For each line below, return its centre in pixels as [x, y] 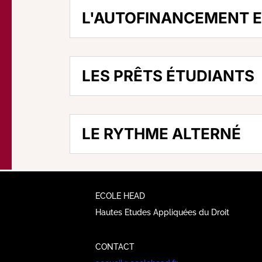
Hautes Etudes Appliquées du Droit [163, 212]
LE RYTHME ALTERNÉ [162, 134]
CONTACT [115, 247]
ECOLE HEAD [120, 196]
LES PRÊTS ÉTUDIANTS [168, 76]
